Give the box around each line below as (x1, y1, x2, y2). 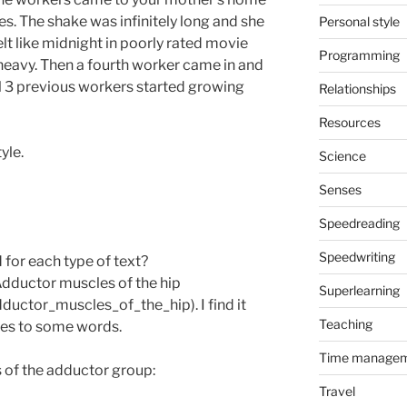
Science (318, 147, 366, 164)
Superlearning (318, 282, 400, 298)
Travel (318, 382, 355, 399)
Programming (318, 46, 400, 63)
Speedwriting (318, 248, 395, 264)
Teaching (318, 315, 372, 332)
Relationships (318, 80, 396, 96)
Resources (318, 114, 381, 130)
